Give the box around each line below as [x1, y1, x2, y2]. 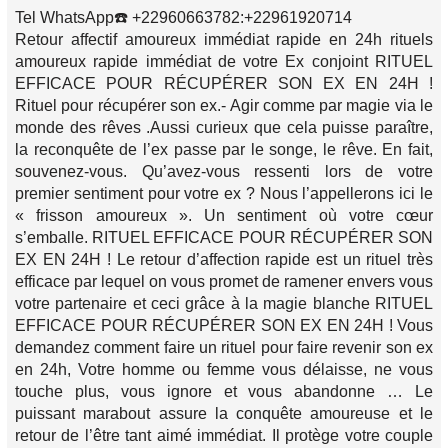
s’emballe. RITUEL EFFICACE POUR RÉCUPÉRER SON [15, 229, 433, 247]
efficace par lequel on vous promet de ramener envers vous [15, 273, 433, 291]
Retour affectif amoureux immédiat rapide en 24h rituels [15, 31, 433, 49]
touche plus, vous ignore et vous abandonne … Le [15, 383, 433, 401]
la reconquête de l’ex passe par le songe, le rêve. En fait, [15, 141, 433, 159]
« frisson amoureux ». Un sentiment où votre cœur [15, 207, 433, 225]
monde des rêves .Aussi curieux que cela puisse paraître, [15, 119, 433, 137]
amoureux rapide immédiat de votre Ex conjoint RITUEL [15, 53, 433, 71]
